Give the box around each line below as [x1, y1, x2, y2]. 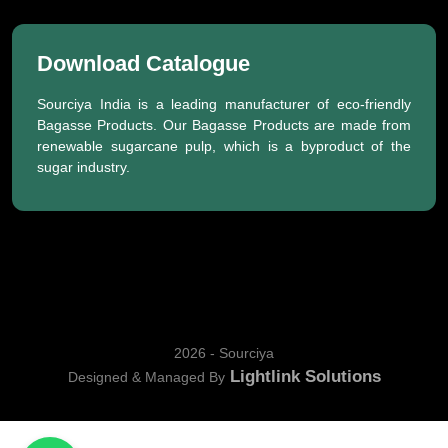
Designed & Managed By [67, 369, 225, 385]
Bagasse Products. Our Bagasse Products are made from [37, 117, 411, 133]
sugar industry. [37, 159, 130, 175]
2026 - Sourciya [174, 345, 274, 361]
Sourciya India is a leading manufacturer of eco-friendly [37, 96, 411, 112]
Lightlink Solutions [224, 367, 381, 386]
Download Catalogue [37, 51, 250, 76]
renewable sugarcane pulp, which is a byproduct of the [37, 138, 411, 154]
